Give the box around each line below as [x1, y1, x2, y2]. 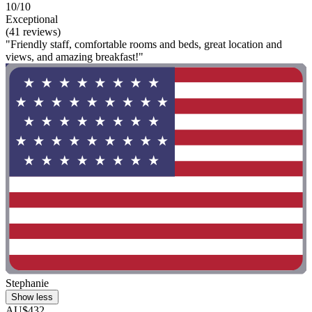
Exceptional [6, 13, 58, 26]
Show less [11, 291, 53, 302]
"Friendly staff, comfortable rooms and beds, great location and [6, 38, 282, 51]
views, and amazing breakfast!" [6, 51, 143, 63]
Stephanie [6, 276, 49, 289]
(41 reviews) [6, 26, 61, 38]
